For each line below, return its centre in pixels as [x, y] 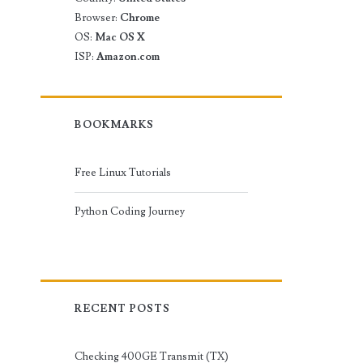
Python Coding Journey [130, 211]
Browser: [98, 17]
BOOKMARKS [114, 124]
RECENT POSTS [122, 308]
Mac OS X [120, 37]
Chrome [140, 17]
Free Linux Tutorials [123, 172]
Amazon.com [128, 56]
